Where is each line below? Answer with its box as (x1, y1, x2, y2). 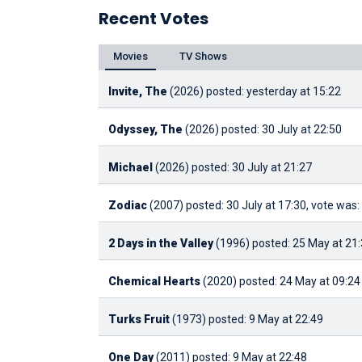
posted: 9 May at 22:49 (208, 312, 323, 326)
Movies (113, 50, 148, 62)
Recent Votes (99, 7, 208, 30)
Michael (108, 160, 153, 174)
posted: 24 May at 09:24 (239, 274, 360, 288)
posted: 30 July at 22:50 (221, 122, 342, 136)
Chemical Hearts (108, 274, 200, 288)
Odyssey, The (108, 122, 183, 136)
